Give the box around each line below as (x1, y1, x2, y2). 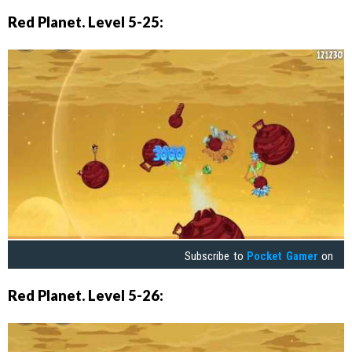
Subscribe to (185, 248, 247, 263)
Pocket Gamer (247, 248, 318, 263)
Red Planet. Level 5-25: (8, 13, 163, 31)
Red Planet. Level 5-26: (8, 286, 163, 304)
